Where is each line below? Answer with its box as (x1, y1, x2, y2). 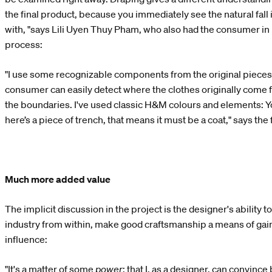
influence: (5, 233, 47, 245)
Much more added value (5, 172, 110, 185)
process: (5, 38, 42, 50)
